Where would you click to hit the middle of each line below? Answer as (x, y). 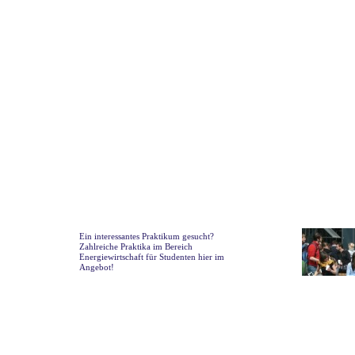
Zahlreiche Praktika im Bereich (136, 246)
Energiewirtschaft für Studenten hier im (152, 257)
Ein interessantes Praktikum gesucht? (147, 236)
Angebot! (97, 267)
